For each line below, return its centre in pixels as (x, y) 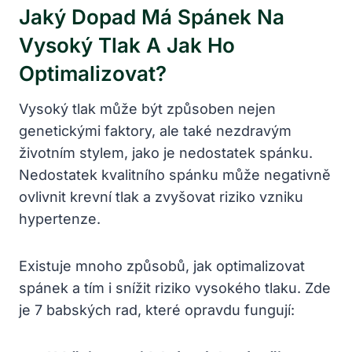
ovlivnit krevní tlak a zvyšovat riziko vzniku (161, 196)
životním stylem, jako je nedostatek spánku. (166, 152)
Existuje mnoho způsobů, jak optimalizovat (162, 266)
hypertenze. (60, 218)
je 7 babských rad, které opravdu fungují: (157, 310)
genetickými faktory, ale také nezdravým (155, 130)
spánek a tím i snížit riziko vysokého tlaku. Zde (175, 288)
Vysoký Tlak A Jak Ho (127, 45)
